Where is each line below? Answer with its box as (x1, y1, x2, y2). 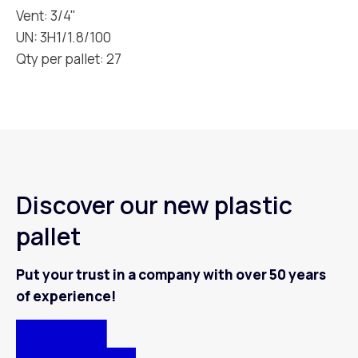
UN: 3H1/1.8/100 (16, 27, 111, 46)
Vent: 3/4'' (16, 6, 75, 25)
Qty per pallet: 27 (16, 49, 121, 68)
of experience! (16, 287, 116, 306)
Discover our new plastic (16, 188, 292, 221)
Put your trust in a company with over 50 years (16, 265, 326, 284)
